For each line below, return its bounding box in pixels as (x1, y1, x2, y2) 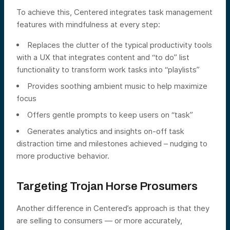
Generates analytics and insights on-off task (27, 126, 184, 136)
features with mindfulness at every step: (16, 19, 160, 29)
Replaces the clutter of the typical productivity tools (27, 40, 212, 50)
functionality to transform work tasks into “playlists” (16, 64, 200, 74)
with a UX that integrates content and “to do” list (16, 52, 189, 62)
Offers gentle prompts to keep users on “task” (27, 109, 193, 120)
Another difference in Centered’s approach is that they (16, 203, 209, 213)
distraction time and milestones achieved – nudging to (16, 138, 207, 148)
